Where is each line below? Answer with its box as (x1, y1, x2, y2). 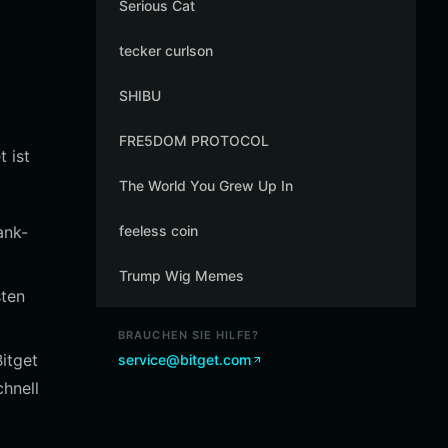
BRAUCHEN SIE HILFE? (118, 328, 259, 342)
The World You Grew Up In (119, 177, 293, 194)
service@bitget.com (118, 351, 251, 368)
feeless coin (119, 222, 198, 239)
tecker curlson (119, 42, 213, 59)
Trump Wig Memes (119, 267, 244, 284)
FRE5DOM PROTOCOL (119, 132, 269, 149)
